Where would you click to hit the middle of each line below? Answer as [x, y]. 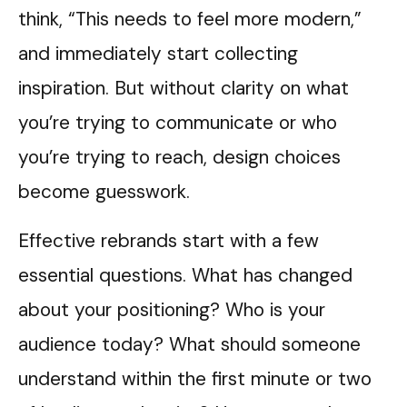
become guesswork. [104, 192]
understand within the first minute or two [195, 379]
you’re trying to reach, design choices [179, 157]
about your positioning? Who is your [172, 310]
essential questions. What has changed [185, 275]
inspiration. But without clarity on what [184, 88]
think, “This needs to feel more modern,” [190, 19]
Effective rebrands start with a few [169, 241]
